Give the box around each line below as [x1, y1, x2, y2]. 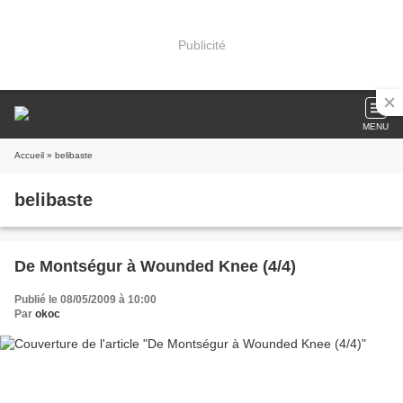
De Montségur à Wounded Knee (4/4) [14, 257, 296, 275]
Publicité [177, 37, 226, 52]
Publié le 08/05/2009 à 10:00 [14, 293, 157, 306]
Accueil [14, 150, 44, 160]
